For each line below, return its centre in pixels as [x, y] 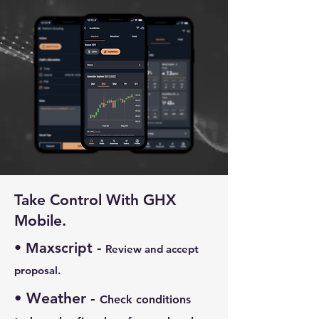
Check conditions [145, 299]
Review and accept [152, 249]
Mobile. [42, 220]
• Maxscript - [60, 248]
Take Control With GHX [95, 200]
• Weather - [57, 298]
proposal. [37, 270]
